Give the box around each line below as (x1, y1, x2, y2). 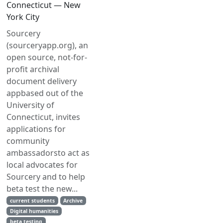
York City (6, 11, 39, 22)
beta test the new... (6, 183, 78, 194)
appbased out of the (6, 88, 83, 99)
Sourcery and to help (6, 171, 85, 182)
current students (9, 197, 55, 204)
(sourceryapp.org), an (6, 40, 88, 51)
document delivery (6, 76, 77, 87)
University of (6, 100, 54, 111)
